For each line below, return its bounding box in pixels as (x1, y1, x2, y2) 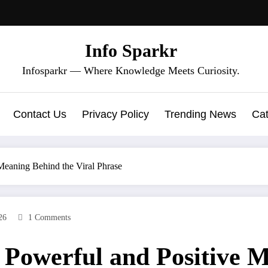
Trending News (165, 108, 236, 120)
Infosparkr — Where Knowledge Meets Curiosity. (22, 64, 240, 77)
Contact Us (13, 108, 66, 120)
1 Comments (28, 212, 71, 222)
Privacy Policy (82, 108, 149, 120)
